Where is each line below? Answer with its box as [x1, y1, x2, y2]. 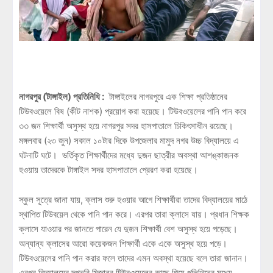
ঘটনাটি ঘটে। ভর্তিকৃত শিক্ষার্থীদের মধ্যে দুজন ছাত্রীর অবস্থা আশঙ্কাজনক [19, 149, 239, 161]
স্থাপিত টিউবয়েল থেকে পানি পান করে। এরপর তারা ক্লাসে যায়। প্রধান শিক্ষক [19, 208, 249, 220]
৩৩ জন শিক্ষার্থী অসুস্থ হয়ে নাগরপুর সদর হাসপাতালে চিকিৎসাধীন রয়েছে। [19, 119, 233, 132]
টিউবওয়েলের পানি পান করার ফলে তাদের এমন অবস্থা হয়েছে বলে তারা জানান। [19, 252, 248, 264]
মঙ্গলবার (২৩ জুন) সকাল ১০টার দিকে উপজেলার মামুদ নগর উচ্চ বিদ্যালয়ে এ [19, 134, 239, 146]
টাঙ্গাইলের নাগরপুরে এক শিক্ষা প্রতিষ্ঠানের [104, 90, 227, 102]
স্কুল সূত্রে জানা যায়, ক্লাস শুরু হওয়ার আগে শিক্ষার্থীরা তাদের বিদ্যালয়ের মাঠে [19, 193, 247, 205]
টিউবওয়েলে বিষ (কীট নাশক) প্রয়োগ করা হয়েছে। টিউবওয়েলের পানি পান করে [19, 105, 246, 117]
